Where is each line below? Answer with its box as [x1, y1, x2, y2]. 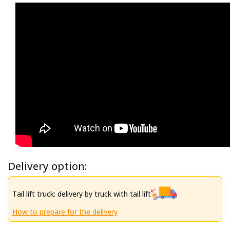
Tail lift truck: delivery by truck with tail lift [12, 188, 151, 199]
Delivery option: [8, 159, 87, 173]
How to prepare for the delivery [12, 207, 118, 217]
